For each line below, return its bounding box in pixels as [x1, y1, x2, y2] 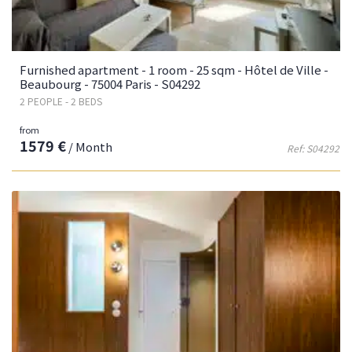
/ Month [66, 138, 112, 156]
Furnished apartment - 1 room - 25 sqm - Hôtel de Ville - [20, 61, 328, 79]
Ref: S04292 [287, 141, 339, 156]
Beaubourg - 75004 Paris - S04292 [20, 75, 200, 93]
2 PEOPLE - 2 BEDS [20, 94, 102, 108]
